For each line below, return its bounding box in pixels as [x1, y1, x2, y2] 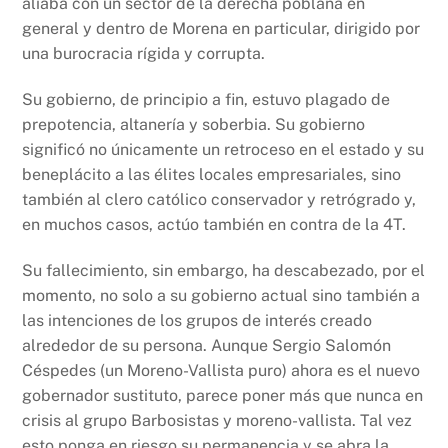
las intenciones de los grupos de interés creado [22, 310, 373, 330]
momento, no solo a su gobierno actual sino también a [22, 285, 421, 305]
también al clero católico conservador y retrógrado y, [22, 190, 417, 210]
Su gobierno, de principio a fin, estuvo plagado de [22, 90, 391, 110]
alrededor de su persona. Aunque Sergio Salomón [22, 335, 392, 355]
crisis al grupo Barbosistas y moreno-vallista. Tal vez [22, 410, 413, 430]
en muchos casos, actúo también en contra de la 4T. [22, 215, 407, 235]
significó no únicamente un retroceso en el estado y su [22, 140, 425, 160]
